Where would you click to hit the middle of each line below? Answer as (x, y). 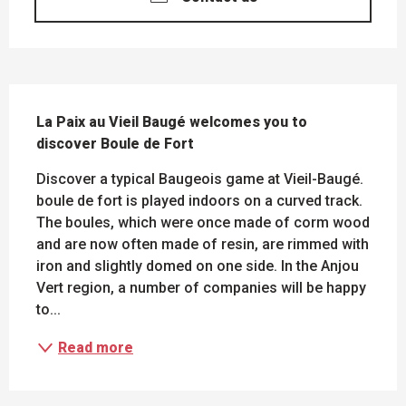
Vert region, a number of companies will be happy (201, 288)
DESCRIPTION (74, 98)
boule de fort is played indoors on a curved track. (199, 201)
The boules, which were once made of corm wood (203, 223)
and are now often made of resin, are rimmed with (203, 245)
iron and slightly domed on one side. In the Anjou (198, 266)
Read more (96, 348)
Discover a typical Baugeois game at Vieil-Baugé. (200, 179)
